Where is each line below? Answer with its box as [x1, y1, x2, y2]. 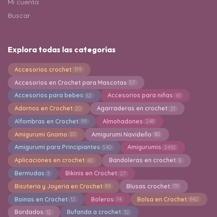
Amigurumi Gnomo [14, 130, 67, 138]
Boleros [91, 195, 114, 203]
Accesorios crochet [14, 65, 72, 73]
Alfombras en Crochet [14, 117, 78, 125]
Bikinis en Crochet [65, 170, 117, 177]
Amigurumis [127, 143, 161, 151]
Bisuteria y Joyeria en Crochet [14, 182, 103, 190]
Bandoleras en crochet [108, 156, 176, 164]
